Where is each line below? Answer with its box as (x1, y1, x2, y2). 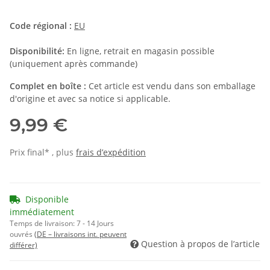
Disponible (25, 193, 69, 206)
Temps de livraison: (10, 218, 77, 229)
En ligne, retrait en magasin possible (64, 45, 215, 57)
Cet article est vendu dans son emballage (86, 80, 256, 92)
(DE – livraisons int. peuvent (34, 229, 127, 240)
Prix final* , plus (10, 146, 76, 159)
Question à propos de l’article (141, 238, 260, 250)
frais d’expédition (76, 146, 146, 159)
